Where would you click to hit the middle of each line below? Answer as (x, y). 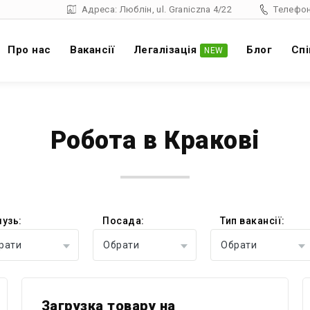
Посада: (124, 220)
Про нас (29, 50)
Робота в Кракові (155, 140)
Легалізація (165, 50)
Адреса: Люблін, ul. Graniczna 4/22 (157, 10)
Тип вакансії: (253, 220)
